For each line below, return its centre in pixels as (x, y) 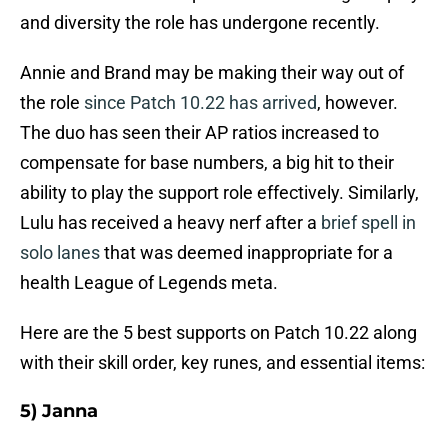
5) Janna (59, 411)
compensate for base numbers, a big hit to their (207, 163)
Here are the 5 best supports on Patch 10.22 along (218, 333)
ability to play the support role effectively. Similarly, (219, 193)
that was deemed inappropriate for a (246, 253)
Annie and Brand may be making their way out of (212, 73)
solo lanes (60, 253)
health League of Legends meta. (149, 283)
